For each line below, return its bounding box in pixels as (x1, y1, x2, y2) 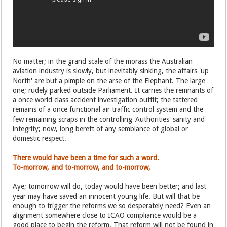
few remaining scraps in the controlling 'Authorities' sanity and (13, 115, 205, 123)
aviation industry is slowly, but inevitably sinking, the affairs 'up (13, 66, 209, 75)
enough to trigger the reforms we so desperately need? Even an (13, 201, 211, 210)
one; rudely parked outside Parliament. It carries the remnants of (13, 86, 214, 94)
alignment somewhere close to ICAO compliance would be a (13, 211, 197, 219)
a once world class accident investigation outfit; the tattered (13, 95, 198, 104)
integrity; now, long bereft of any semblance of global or (13, 124, 188, 133)
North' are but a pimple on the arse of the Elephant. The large (13, 76, 206, 85)
